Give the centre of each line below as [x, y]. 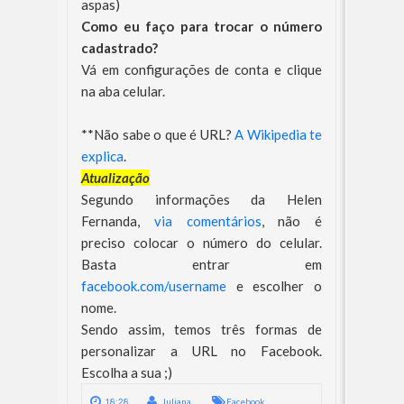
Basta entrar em [202, 264]
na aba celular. [123, 91]
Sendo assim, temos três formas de [202, 329]
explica [102, 156]
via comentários [207, 221]
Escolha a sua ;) [127, 372]
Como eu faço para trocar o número [202, 26]
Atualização [115, 178]
